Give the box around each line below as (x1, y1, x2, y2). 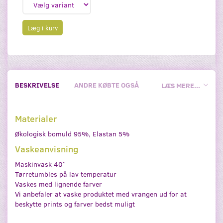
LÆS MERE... (161, 81, 200, 91)
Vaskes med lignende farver (15, 179, 102, 189)
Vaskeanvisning (15, 142, 79, 155)
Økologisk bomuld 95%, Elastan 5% (15, 128, 129, 138)
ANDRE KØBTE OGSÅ (74, 80, 139, 90)
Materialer (15, 112, 57, 124)
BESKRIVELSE (15, 80, 59, 90)
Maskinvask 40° (15, 159, 66, 169)
